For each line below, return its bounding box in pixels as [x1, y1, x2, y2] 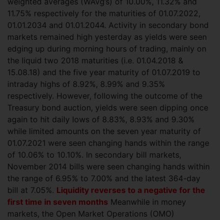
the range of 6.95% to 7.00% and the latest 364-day [7, 173, 200, 183]
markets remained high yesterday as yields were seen [7, 32, 207, 42]
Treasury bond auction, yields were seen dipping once [7, 103, 208, 112]
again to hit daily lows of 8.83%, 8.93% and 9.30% [7, 114, 194, 124]
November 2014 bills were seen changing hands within [7, 162, 210, 171]
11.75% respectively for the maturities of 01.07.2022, [7, 8, 200, 18]
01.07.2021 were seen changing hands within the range [7, 138, 209, 148]
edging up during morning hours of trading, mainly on [7, 44, 206, 54]
